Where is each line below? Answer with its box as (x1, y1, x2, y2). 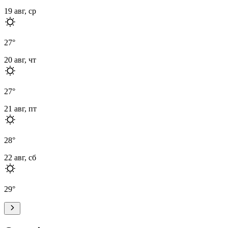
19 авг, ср (4, 6, 36, 15)
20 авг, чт (4, 55, 36, 64)
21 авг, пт (4, 104, 37, 113)
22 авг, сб (4, 153, 36, 162)
